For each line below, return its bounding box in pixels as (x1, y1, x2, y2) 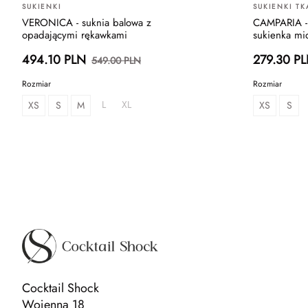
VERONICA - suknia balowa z (22, 15, 151, 31)
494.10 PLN (22, 51, 86, 69)
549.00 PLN (91, 53, 141, 67)
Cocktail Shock (22, 279, 99, 298)
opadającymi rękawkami (22, 27, 127, 43)
